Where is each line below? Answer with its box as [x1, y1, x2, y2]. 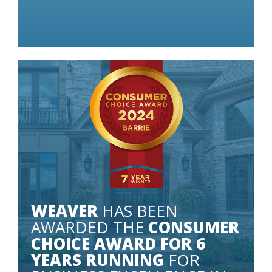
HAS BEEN [98, 199, 178, 222]
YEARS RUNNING [31, 248, 164, 271]
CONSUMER [148, 216, 239, 238]
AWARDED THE [31, 216, 148, 238]
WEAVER [31, 199, 98, 222]
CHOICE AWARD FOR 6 [31, 232, 205, 254]
